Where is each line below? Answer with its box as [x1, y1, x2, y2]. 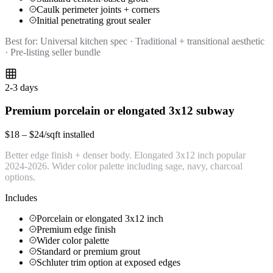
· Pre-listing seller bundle [5, 46, 101, 57]
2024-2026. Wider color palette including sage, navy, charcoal [5, 160, 243, 171]
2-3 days [5, 82, 38, 93]
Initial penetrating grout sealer [37, 15, 151, 26]
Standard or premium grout [37, 246, 140, 257]
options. [5, 171, 35, 182]
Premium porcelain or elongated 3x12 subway [5, 104, 235, 118]
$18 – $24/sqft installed [5, 129, 94, 140]
